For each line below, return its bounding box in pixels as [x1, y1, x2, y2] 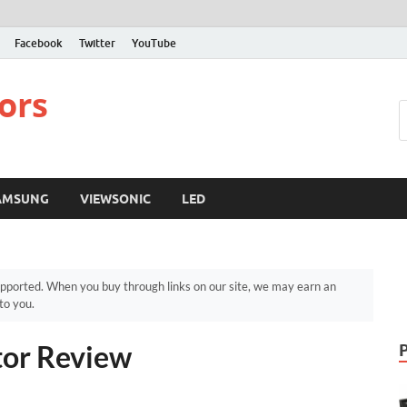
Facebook [15, 35, 63, 50]
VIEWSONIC [80, 191, 151, 206]
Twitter [79, 35, 115, 50]
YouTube [132, 35, 176, 50]
